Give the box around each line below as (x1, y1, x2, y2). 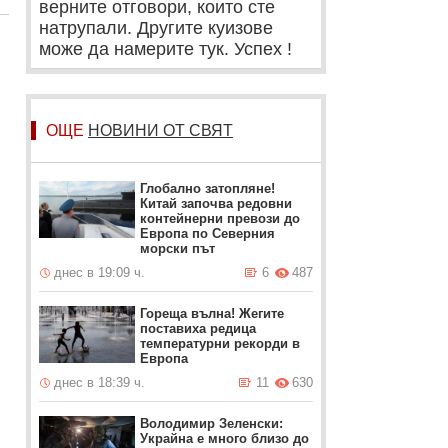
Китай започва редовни (140, 196, 293, 211)
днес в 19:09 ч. (54, 265, 146, 280)
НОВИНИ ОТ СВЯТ (88, 122, 233, 139)
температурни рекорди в (140, 336, 301, 351)
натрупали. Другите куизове (39, 18, 273, 38)
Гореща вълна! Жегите (140, 306, 285, 321)
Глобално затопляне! (140, 181, 276, 196)
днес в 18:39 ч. (54, 375, 146, 390)
